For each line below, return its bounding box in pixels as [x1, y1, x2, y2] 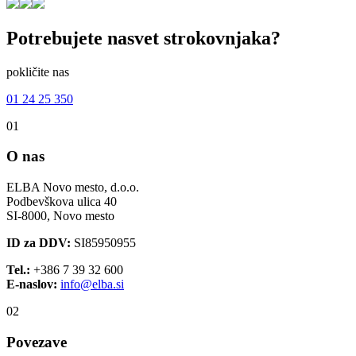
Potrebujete [6, 27, 107, 48]
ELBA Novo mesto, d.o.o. [6, 180, 139, 195]
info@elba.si [60, 277, 124, 292]
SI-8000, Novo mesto [6, 209, 114, 223]
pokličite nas [6, 64, 69, 79]
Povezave [6, 333, 67, 350]
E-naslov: [6, 277, 57, 292]
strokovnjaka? [159, 27, 281, 48]
